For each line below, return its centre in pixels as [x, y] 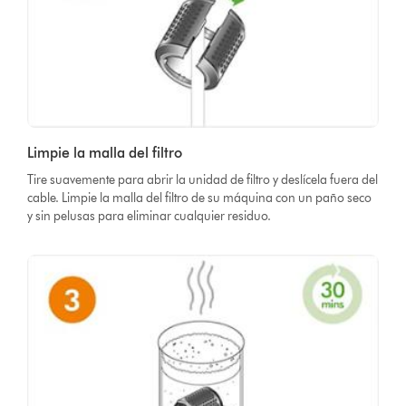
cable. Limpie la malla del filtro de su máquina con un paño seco [200, 198]
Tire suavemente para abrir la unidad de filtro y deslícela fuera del [203, 179]
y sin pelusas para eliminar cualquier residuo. [150, 216]
